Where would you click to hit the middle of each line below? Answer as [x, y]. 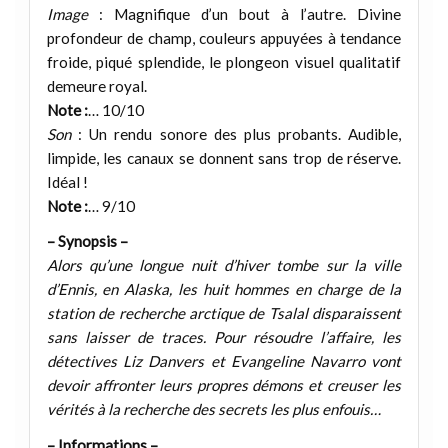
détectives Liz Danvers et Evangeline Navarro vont [224, 361]
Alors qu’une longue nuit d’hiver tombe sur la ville [224, 265]
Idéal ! [67, 182]
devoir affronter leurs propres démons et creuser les [224, 385]
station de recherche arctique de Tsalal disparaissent [224, 313]
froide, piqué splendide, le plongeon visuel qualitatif [224, 62]
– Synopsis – [87, 241]
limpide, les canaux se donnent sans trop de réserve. [224, 158]
